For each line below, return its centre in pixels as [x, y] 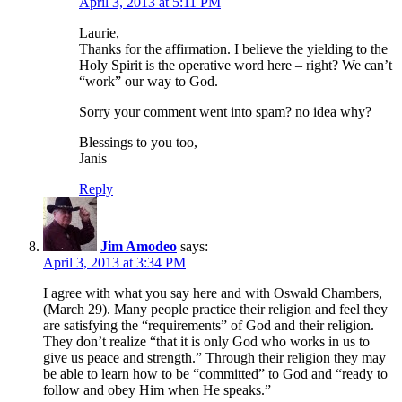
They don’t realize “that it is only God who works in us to [206, 341]
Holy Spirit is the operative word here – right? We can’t [236, 65]
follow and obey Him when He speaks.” [157, 389]
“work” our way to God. [149, 81]
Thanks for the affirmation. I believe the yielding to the [233, 48]
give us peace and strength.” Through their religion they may [214, 357]
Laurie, [99, 32]
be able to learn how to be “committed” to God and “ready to [215, 373]
